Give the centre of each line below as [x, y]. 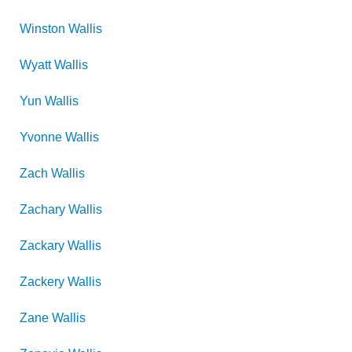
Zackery [42, 282]
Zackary [42, 246]
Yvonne [41, 137]
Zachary [42, 209]
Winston [42, 29]
